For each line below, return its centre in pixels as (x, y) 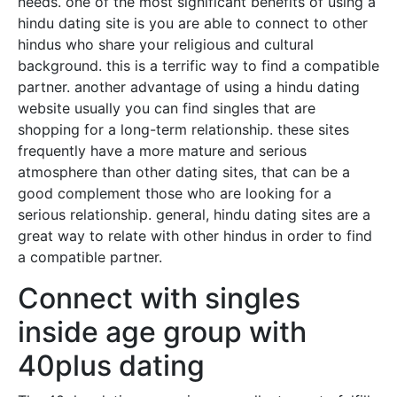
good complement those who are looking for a (175, 194)
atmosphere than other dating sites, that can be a (184, 172)
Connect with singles (159, 299)
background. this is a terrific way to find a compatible (198, 66)
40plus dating (111, 366)
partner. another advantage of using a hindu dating (189, 87)
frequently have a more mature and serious (162, 151)
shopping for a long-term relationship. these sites (183, 130)
